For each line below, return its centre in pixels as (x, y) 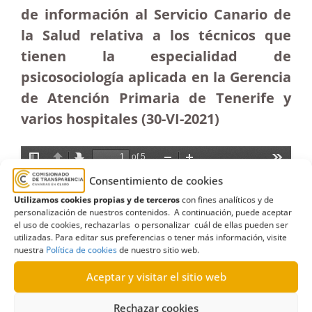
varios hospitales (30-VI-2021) (120, 119)
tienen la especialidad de (156, 56)
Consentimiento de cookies (156, 181)
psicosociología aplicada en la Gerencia (156, 77)
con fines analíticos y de (227, 199)
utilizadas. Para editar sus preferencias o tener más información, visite (150, 237)
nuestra (30, 249)
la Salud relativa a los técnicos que (156, 35)
